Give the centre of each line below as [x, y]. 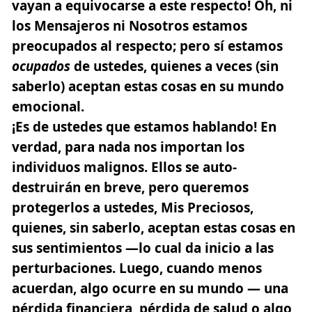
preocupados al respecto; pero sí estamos [147, 46]
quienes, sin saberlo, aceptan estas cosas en [154, 227]
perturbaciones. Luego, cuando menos [137, 268]
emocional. [48, 106]
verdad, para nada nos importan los [128, 147]
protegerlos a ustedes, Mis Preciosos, [133, 207]
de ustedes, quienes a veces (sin [176, 66]
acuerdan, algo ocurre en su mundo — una [150, 288]
